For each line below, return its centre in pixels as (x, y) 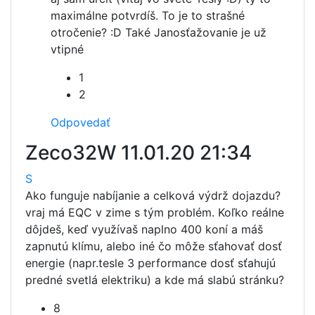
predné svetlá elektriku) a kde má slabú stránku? (155, 279)
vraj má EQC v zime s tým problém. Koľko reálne (155, 212)
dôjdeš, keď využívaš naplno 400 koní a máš (144, 229)
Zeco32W (73, 152)
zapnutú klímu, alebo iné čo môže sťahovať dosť (154, 246)
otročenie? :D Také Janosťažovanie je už (159, 32)
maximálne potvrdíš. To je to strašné (148, 15)
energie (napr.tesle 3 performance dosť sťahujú (150, 263)
